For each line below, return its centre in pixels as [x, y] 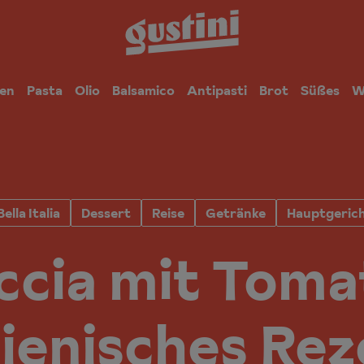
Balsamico [143, 90]
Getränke [236, 213]
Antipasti [217, 90]
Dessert [106, 213]
